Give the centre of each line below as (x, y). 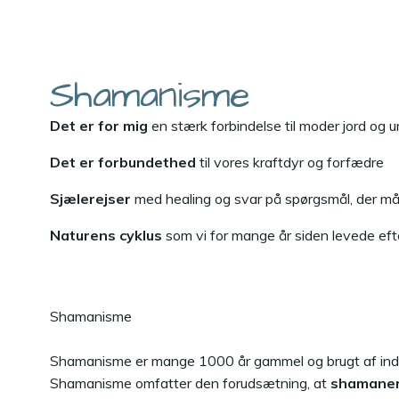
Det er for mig (99, 126)
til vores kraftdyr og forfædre (290, 162)
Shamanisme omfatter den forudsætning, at (190, 383)
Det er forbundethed (123, 162)
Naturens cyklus (106, 235)
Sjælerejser (90, 199)
